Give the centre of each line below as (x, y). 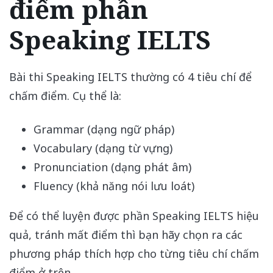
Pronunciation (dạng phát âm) (112, 167)
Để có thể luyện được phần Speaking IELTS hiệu (134, 215)
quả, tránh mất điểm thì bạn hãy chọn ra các (126, 234)
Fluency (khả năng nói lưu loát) (114, 186)
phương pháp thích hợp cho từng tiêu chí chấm (134, 253)
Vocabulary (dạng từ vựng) (103, 148)
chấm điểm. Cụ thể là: (65, 96)
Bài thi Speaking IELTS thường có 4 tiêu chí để (130, 77)
